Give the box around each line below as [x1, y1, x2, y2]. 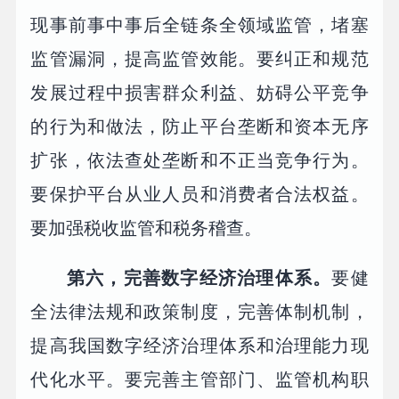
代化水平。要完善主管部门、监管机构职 [30, 370, 369, 390]
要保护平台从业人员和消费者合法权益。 [30, 184, 369, 205]
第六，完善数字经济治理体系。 [67, 268, 332, 289]
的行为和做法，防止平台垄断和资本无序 [30, 117, 369, 137]
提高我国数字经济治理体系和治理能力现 [30, 336, 369, 356]
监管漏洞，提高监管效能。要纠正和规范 [30, 49, 369, 69]
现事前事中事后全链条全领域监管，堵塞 [30, 15, 369, 36]
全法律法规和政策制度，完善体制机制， [30, 302, 369, 322]
